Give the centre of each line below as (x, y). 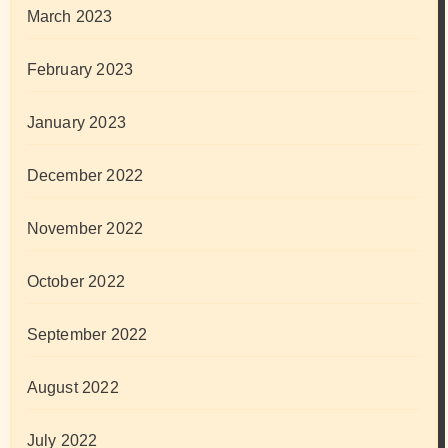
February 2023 (80, 70)
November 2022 (85, 229)
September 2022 (87, 335)
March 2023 (69, 17)
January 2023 (76, 123)
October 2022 (75, 282)
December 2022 (85, 176)
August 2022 (72, 388)
